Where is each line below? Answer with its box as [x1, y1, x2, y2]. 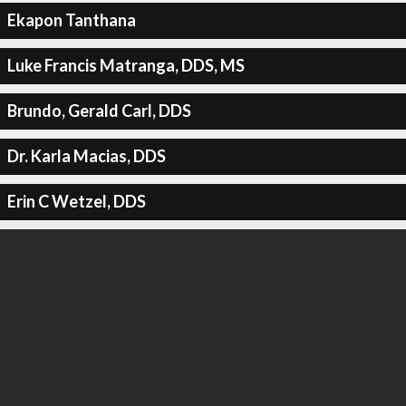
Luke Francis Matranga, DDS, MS [6, 55, 245, 75]
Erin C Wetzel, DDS [6, 191, 146, 211]
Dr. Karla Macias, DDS [6, 146, 166, 166]
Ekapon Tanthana [6, 10, 136, 30]
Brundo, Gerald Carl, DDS [6, 101, 191, 121]
